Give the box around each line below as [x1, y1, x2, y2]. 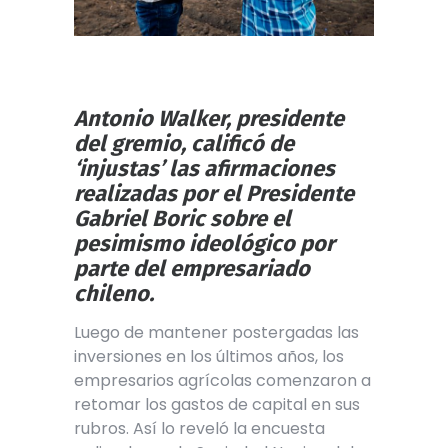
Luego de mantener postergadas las [74, 320, 359, 344]
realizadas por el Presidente [74, 179, 354, 207]
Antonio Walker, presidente [74, 104, 344, 132]
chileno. [74, 279, 154, 307]
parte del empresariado [74, 254, 310, 282]
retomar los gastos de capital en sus [74, 392, 360, 416]
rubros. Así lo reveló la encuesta [74, 416, 325, 440]
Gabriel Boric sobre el [74, 204, 291, 232]
